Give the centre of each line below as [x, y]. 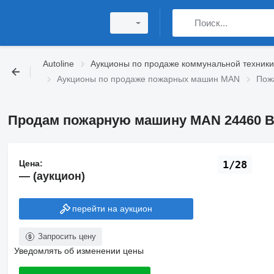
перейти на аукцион [113, 209]
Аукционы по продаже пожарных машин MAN [148, 79]
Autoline [58, 64]
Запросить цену [67, 236]
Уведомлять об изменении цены [79, 250]
